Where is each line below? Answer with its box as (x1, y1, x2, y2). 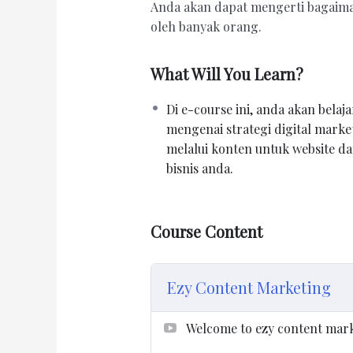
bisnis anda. (165, 160, 233, 177)
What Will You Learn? (150, 63, 303, 85)
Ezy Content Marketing (166, 277, 331, 299)
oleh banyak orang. (150, 18, 262, 35)
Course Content (150, 221, 262, 243)
